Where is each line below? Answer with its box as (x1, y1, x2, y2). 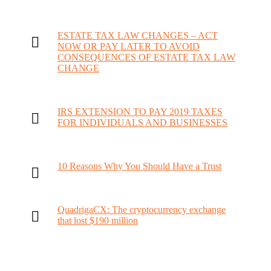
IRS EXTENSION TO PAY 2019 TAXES (57, 106, 223, 117)
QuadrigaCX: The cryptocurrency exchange (57, 204, 226, 215)
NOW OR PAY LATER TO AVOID (57, 41, 200, 52)
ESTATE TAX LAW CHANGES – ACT (57, 30, 218, 41)
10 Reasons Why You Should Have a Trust (57, 161, 221, 172)
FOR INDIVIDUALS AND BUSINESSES (57, 117, 227, 128)
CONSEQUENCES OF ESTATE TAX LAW (57, 52, 235, 63)
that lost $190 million (57, 215, 138, 226)
